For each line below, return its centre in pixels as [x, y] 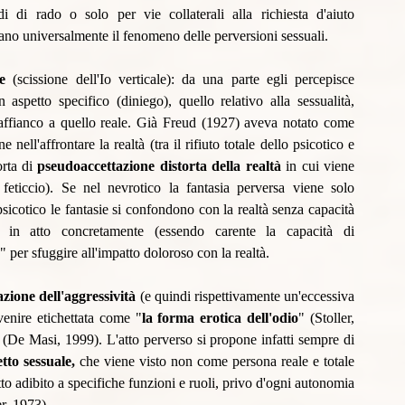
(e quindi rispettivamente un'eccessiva [247, 297]
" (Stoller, [327, 318]
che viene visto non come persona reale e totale [215, 362]
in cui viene [320, 166]
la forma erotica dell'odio [220, 318]
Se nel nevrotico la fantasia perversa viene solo [208, 188]
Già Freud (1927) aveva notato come [246, 123]
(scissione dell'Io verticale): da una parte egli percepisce [180, 80]
